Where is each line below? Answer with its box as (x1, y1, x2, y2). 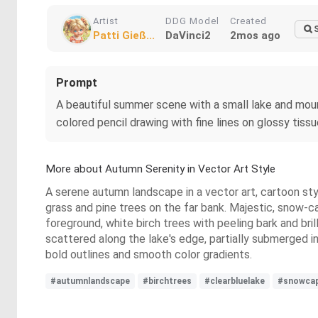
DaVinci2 (165, 29, 211, 42)
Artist (93, 16, 119, 26)
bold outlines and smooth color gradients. (45, 248, 252, 261)
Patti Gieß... (93, 29, 155, 42)
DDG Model (165, 16, 219, 26)
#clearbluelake (204, 276, 265, 286)
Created (230, 16, 267, 26)
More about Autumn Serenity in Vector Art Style (45, 163, 275, 175)
